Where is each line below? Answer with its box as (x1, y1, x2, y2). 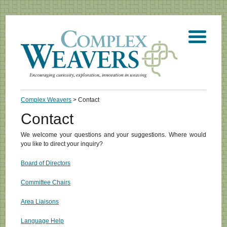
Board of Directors (21, 159, 71, 167)
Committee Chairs (21, 178, 71, 186)
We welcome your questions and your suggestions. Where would (21, 131, 206, 138)
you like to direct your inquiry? (21, 140, 103, 147)
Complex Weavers (21, 96, 72, 103)
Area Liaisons (21, 198, 59, 205)
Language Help (21, 217, 64, 224)
